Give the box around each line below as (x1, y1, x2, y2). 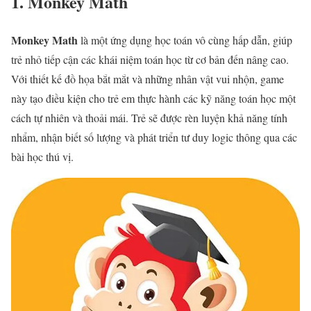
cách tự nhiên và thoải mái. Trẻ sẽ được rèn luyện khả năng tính (11, 110, 287, 125)
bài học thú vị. (11, 149, 74, 164)
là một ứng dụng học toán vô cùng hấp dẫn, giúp (78, 32, 292, 47)
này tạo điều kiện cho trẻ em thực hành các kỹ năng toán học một (11, 90, 296, 106)
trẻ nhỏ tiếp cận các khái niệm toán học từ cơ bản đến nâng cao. (11, 51, 289, 67)
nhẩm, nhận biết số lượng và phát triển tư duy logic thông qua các (11, 129, 297, 144)
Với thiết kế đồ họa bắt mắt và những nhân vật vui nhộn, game (11, 71, 284, 86)
